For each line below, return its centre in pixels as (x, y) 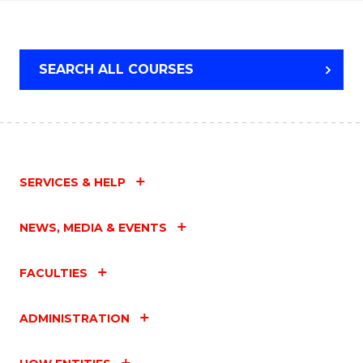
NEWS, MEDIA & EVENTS (93, 227)
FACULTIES (53, 273)
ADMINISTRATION (75, 318)
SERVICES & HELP (73, 182)
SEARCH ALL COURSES (116, 69)
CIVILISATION (182, 19)
